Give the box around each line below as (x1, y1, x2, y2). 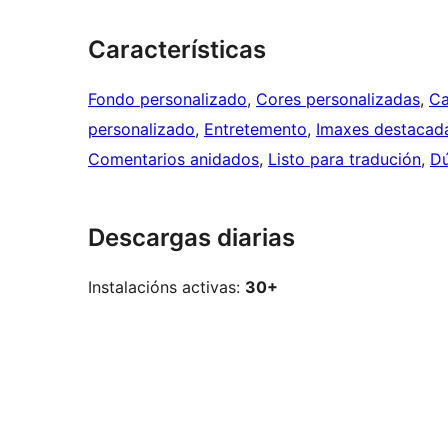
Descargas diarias (88, 223, 295, 253)
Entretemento (204, 119, 307, 140)
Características (88, 35, 266, 65)
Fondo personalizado (88, 89, 247, 110)
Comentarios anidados (88, 149, 259, 170)
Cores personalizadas (256, 89, 420, 110)
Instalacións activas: (88, 277, 245, 298)
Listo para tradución (268, 149, 421, 170)
